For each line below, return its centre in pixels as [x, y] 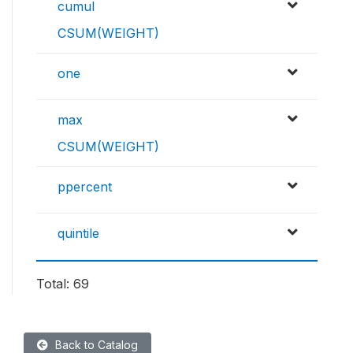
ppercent [85, 187]
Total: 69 [63, 284]
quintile [78, 234]
